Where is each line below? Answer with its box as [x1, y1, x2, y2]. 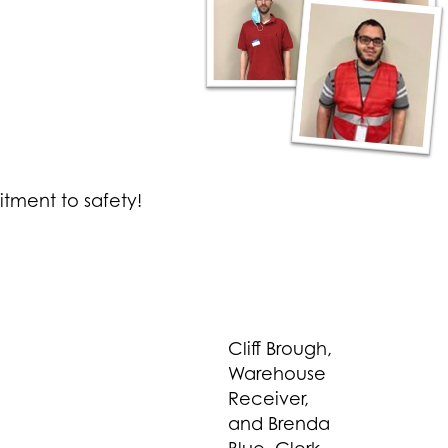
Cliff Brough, [228, 337, 332, 360]
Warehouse [228, 362, 326, 385]
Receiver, [228, 387, 309, 410]
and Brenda [228, 412, 330, 435]
